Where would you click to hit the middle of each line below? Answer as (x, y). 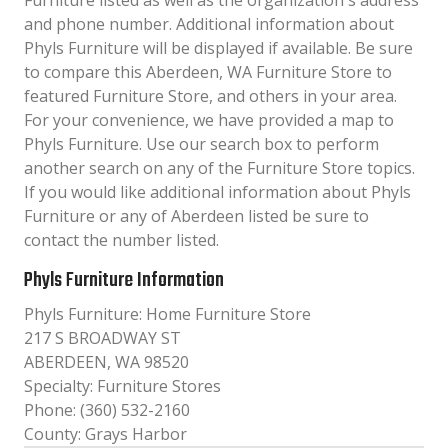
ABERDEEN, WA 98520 (106, 362)
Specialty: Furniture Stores (122, 386)
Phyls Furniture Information (124, 280)
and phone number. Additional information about (209, 24)
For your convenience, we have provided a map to (209, 120)
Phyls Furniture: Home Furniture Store (167, 314)
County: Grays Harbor (105, 434)
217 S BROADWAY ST (102, 338)
